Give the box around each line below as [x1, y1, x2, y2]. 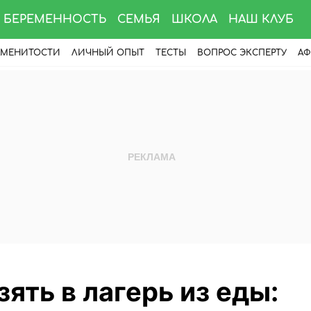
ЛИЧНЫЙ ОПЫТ [72, 48, 144, 58]
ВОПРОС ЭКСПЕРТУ [197, 48, 287, 58]
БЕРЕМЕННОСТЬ [3, 13, 106, 26]
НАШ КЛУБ [228, 13, 294, 26]
